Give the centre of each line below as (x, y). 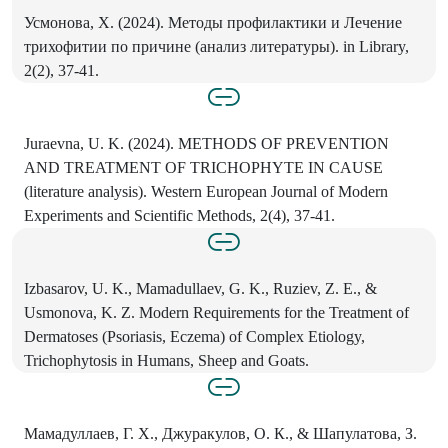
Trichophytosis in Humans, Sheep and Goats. (166, 361)
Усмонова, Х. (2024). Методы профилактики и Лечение (213, 23)
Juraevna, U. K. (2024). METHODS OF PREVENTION (206, 144)
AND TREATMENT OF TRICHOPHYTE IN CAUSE (203, 168)
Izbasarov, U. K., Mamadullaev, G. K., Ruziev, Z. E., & (200, 289)
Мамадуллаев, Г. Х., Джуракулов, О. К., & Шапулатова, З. (220, 434)
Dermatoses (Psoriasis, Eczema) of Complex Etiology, (194, 337)
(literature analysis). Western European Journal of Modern (206, 192)
